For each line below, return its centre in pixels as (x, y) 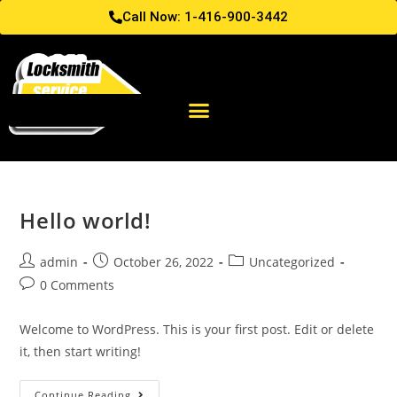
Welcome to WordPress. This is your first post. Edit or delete (197, 329)
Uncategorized (292, 261)
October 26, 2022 (164, 261)
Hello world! (86, 220)
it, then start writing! (81, 351)
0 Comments (78, 284)
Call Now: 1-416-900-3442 (205, 17)
